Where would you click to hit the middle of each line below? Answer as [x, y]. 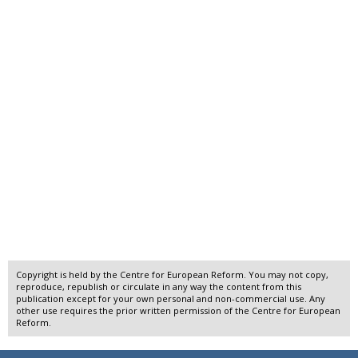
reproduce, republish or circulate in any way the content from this [159, 287]
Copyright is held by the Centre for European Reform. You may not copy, [172, 275]
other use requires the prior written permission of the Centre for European [178, 311]
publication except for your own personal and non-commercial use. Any [171, 299]
